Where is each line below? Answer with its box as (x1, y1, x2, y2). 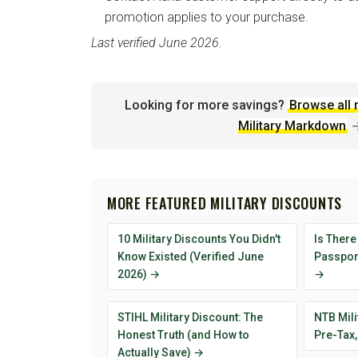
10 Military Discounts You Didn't (117, 233, 280, 246)
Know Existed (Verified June (117, 250, 264, 264)
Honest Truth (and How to (117, 328, 249, 342)
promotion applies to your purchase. (105, 10, 308, 26)
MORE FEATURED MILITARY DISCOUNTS (107, 193, 343, 214)
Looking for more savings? (124, 97, 284, 113)
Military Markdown (238, 118, 346, 134)
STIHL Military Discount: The (117, 311, 263, 324)
